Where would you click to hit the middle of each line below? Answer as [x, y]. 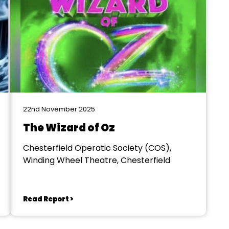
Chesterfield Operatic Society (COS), [97, 148]
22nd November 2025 [59, 109]
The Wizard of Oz [69, 128]
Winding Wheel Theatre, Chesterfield [96, 160]
